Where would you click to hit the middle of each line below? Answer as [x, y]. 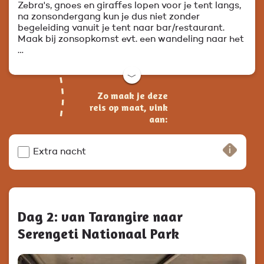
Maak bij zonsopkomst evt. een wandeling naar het [131, 39]
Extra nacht [60, 152]
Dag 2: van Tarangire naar [100, 216]
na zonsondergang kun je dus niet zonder [109, 17]
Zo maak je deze [133, 95]
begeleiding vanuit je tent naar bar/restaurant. [121, 28]
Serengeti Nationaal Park [98, 233]
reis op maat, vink [129, 107]
